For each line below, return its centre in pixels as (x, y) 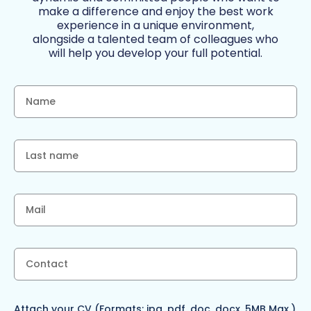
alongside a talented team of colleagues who (155, 40)
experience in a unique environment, (155, 26)
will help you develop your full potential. (155, 53)
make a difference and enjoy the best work (155, 12)
